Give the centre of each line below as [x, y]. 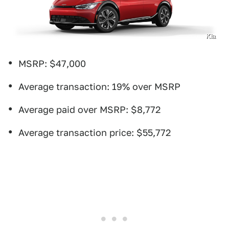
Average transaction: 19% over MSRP [99, 86]
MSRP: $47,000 [52, 63]
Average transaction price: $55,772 [95, 132]
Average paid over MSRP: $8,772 [89, 109]
